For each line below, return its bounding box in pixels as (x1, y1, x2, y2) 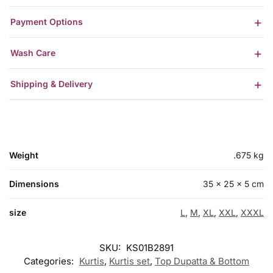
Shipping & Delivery (10, 79, 93, 90)
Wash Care (10, 48, 55, 58)
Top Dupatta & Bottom (155, 255, 249, 267)
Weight (9, 149, 38, 160)
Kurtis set (109, 255, 150, 267)
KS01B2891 (126, 241, 174, 253)
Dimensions (9, 178, 59, 189)
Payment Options (10, 16, 83, 27)
